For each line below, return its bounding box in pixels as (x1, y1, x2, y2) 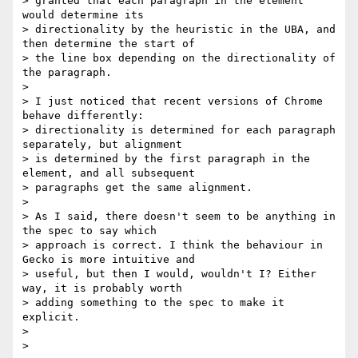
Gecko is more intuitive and (22, 253, 195, 266)
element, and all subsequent (22, 167, 195, 180)
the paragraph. (22, 66, 112, 79)
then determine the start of (22, 38, 195, 50)
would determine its (22, 9, 144, 22)
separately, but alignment (22, 138, 182, 151)
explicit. (22, 311, 80, 324)
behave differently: (22, 109, 144, 122)
